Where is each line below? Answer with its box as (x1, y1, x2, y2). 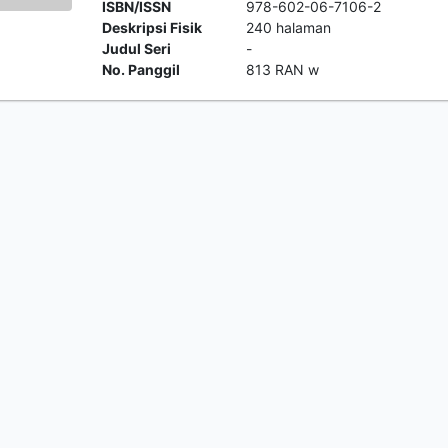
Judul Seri (102, 40, 172, 57)
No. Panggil (102, 61, 181, 78)
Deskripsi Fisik (102, 19, 203, 36)
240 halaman (245, 19, 331, 36)
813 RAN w (245, 61, 319, 78)
